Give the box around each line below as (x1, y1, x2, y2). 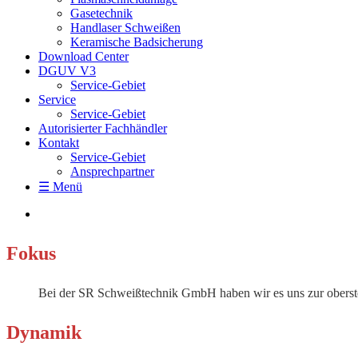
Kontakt (38, 136, 79, 149)
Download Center (38, 50, 129, 63)
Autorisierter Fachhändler (38, 121, 167, 135)
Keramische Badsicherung (70, 35, 203, 49)
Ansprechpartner (70, 165, 154, 178)
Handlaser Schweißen (70, 21, 181, 34)
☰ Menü (38, 180, 82, 193)
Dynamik (6, 322, 82, 343)
